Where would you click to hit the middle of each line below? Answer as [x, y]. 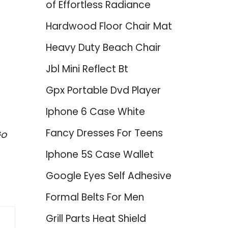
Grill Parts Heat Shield [96, 219]
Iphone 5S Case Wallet [99, 154]
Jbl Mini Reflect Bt [87, 69]
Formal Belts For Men [95, 197]
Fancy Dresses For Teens [104, 133]
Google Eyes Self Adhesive [108, 176]
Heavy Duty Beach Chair [103, 48]
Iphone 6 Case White [95, 112]
